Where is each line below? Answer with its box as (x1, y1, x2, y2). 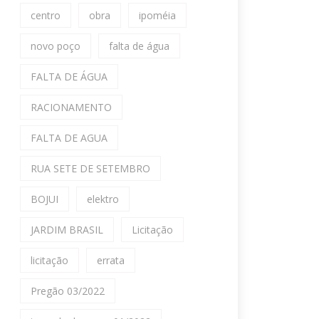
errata (97, 253, 125, 267)
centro (31, 9, 61, 22)
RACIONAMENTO (31, 100, 112, 114)
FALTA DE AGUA (31, 131, 108, 145)
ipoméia (139, 9, 176, 22)
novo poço (31, 39, 80, 53)
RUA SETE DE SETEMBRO (31, 162, 150, 175)
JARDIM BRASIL (31, 223, 103, 236)
